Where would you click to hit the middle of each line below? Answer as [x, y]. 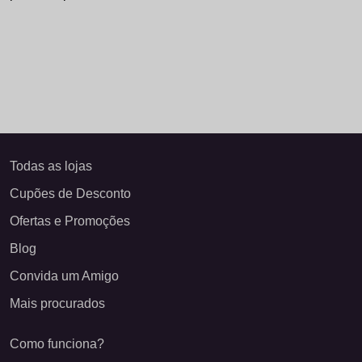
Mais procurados [57, 303]
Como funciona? [57, 344]
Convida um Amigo [64, 276]
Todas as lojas [51, 166]
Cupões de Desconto [70, 194]
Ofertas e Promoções [70, 221]
